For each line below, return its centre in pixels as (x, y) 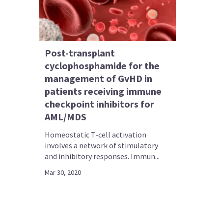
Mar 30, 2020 (63, 172)
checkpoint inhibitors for (100, 104)
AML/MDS (66, 116)
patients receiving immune (103, 91)
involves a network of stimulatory (102, 145)
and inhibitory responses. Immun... (102, 156)
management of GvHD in (99, 78)
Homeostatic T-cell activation (96, 134)
